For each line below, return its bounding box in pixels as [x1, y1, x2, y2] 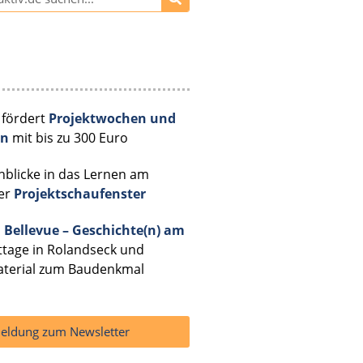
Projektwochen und [48, 109, 176, 127]
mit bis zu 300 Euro [8, 129, 128, 147]
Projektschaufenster [13, 185, 146, 203]
